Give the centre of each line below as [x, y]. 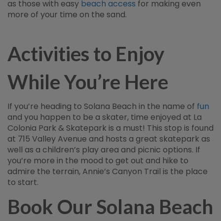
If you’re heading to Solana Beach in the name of [102, 106]
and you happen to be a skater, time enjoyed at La [105, 117]
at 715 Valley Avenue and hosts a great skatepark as [109, 139]
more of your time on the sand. [67, 15]
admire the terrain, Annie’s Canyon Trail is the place [108, 171]
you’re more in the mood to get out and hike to [98, 161]
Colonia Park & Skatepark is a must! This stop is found [110, 128]
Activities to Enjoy [86, 54]
